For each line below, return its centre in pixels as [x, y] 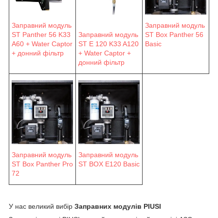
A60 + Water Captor [42, 44]
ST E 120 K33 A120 [109, 44]
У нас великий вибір [42, 206]
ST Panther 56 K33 [41, 34]
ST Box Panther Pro [42, 164]
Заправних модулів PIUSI [118, 206]
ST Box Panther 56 [174, 35]
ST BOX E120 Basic [109, 164]
